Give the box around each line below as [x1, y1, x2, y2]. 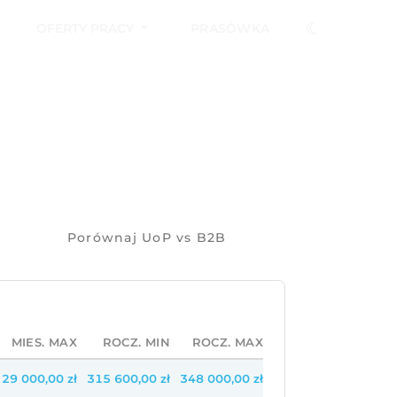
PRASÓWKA [191, 19, 269, 36]
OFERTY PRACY [36, 19, 138, 36]
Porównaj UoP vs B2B [66, 230, 227, 245]
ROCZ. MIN [102, 336, 170, 349]
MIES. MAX [11, 336, 77, 349]
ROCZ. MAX [191, 336, 263, 349]
